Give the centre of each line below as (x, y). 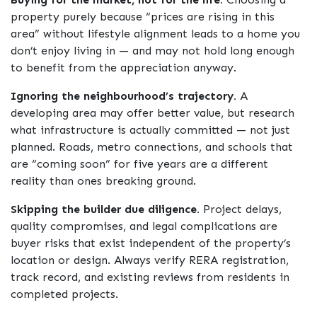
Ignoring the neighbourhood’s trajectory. (123, 96)
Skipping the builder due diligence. (105, 209)
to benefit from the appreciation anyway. (123, 68)
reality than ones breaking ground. (103, 181)
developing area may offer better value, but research (152, 113)
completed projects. (64, 294)
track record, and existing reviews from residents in (150, 277)
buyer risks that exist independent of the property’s (151, 243)
